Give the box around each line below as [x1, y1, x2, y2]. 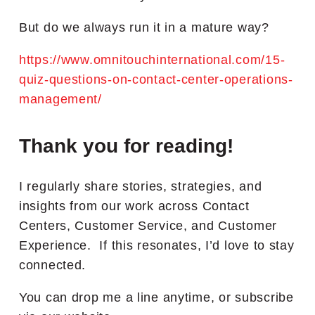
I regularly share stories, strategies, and [19, 179, 262, 193]
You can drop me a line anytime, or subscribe [19, 290, 294, 304]
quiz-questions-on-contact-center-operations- [19, 72, 293, 86]
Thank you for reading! [19, 134, 233, 157]
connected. [19, 257, 86, 272]
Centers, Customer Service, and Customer [19, 218, 278, 233]
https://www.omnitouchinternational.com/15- [19, 52, 285, 67]
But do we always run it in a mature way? [19, 20, 269, 34]
